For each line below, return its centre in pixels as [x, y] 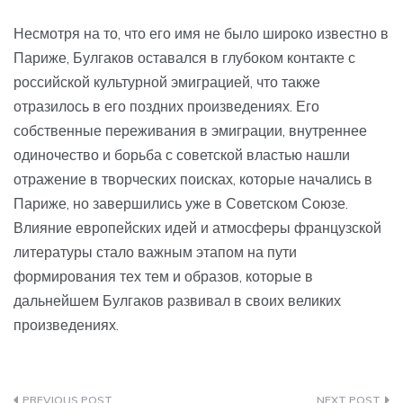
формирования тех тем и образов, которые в [163, 277]
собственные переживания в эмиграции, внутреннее [190, 131]
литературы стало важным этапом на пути [155, 252]
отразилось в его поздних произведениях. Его [166, 107]
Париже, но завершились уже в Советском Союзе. [181, 204]
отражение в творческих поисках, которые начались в [193, 179]
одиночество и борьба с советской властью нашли [182, 155]
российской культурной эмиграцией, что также [167, 82]
